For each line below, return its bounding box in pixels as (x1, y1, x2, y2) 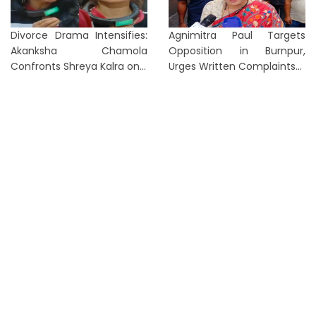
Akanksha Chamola (11, 44, 147, 58)
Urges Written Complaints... (169, 59, 302, 73)
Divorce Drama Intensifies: (11, 28, 147, 42)
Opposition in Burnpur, (169, 44, 305, 58)
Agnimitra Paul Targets (169, 28, 305, 42)
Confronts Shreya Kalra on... (11, 59, 146, 73)
